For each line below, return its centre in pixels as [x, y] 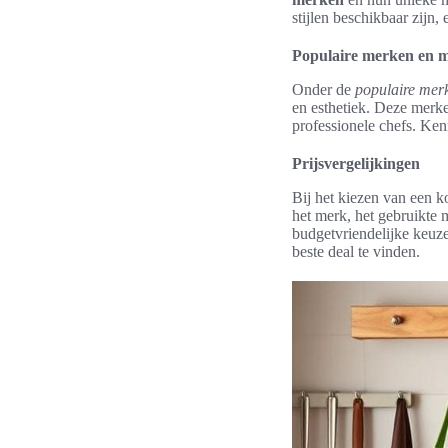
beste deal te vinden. [356, 251]
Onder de [323, 89]
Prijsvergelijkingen [356, 163]
